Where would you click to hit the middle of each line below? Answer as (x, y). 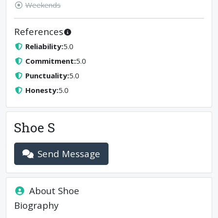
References (39, 31)
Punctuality (46, 75)
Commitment (49, 61)
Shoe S (35, 127)
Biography (36, 205)
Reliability (43, 46)
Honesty (41, 90)
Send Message (69, 154)
